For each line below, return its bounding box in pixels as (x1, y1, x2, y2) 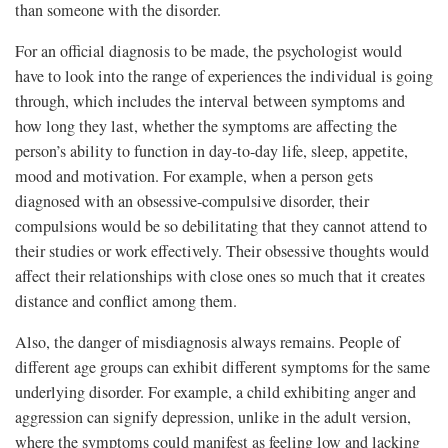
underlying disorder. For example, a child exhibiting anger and (15, 380, 416, 403)
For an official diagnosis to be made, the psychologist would (15, 39, 402, 62)
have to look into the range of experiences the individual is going (15, 64, 433, 87)
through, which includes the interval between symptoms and (15, 89, 405, 112)
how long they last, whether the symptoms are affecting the (15, 114, 397, 137)
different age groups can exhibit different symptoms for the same (15, 355, 430, 378)
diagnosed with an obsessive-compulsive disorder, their (15, 189, 369, 212)
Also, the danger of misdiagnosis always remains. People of (15, 330, 400, 353)
